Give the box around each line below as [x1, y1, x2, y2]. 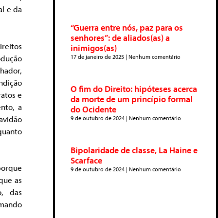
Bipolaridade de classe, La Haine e [71, 145, 198, 156]
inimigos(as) [71, 42, 117, 54]
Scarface [71, 155, 102, 166]
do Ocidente [71, 104, 116, 115]
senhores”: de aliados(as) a [71, 32, 170, 43]
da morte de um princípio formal [71, 93, 193, 105]
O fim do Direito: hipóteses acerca [71, 83, 197, 94]
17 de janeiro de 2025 [71, 53, 126, 60]
